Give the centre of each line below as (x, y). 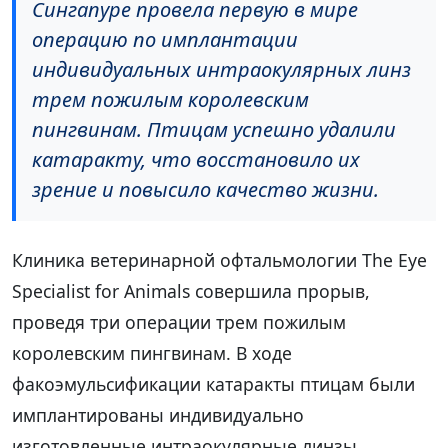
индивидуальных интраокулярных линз (221, 70)
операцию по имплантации (165, 40)
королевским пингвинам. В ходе (152, 353)
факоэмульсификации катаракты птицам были (213, 384)
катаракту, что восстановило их (196, 160)
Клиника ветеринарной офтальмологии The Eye (219, 260)
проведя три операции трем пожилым (179, 322)
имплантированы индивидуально (158, 415)
